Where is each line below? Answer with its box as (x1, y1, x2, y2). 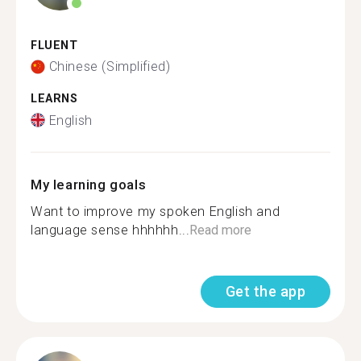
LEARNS (31, 92, 78, 106)
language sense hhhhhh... (31, 222, 190, 238)
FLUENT (31, 38, 78, 52)
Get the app (225, 282, 305, 300)
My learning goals (31, 176, 147, 193)
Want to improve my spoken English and (31, 203, 280, 219)
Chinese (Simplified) (48, 59, 171, 74)
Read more (189, 222, 252, 238)
